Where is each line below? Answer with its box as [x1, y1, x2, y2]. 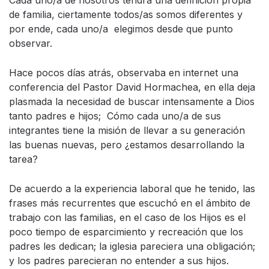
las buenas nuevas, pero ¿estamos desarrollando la [9, 139, 244, 151]
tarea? [9, 153, 38, 165]
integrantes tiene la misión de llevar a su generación [9, 124, 245, 136]
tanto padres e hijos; [9, 110, 101, 122]
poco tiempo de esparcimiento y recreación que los [9, 226, 243, 238]
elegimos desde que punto [108, 23, 233, 35]
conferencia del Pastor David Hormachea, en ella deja [9, 81, 255, 93]
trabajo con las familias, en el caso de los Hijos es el [9, 211, 246, 223]
